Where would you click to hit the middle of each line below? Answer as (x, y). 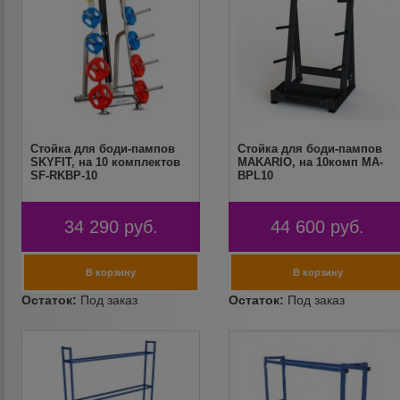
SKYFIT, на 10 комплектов (106, 162)
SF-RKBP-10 (64, 175)
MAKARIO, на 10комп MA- (310, 162)
